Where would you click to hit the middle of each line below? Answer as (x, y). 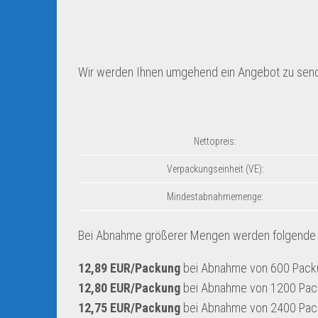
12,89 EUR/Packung (129, 268)
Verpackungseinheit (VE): (215, 169)
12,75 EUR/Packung (129, 308)
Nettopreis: (215, 141)
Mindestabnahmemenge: (215, 197)
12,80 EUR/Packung (129, 288)
